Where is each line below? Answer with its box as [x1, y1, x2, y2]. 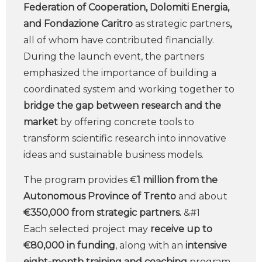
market [23, 116, 60, 127]
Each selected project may [23, 223, 150, 235]
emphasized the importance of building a [23, 67, 216, 78]
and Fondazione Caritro [23, 18, 135, 29]
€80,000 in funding [23, 240, 115, 251]
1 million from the [137, 174, 218, 185]
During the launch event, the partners [23, 51, 204, 62]
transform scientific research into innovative [23, 133, 226, 144]
